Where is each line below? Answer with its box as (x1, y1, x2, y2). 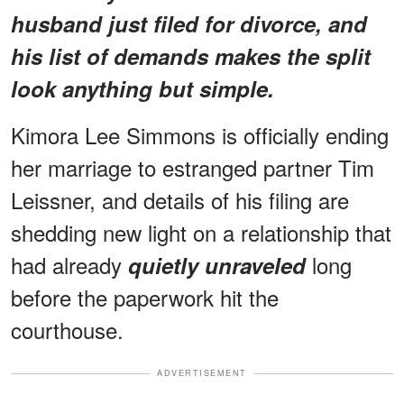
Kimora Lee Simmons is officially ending (11, 119, 389, 151)
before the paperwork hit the (11, 281, 279, 314)
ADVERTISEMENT (157, 367, 247, 380)
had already (11, 249, 128, 281)
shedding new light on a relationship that (11, 216, 391, 249)
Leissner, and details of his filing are (11, 184, 349, 216)
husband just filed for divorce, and (11, 8, 367, 40)
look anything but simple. (11, 73, 274, 105)
